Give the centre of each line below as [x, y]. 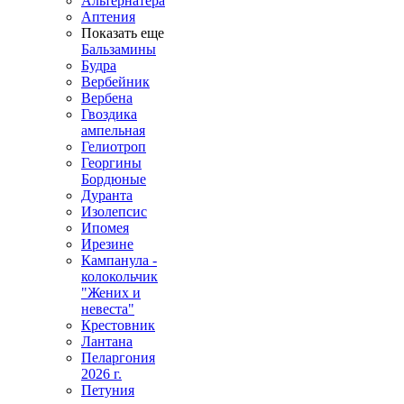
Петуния [108, 390]
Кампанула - [119, 260]
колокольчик [119, 276]
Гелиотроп [114, 147]
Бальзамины [119, 49]
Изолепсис [114, 211]
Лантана [107, 341]
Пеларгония [118, 358]
